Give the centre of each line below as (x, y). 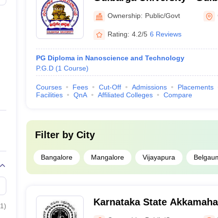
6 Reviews (165, 34)
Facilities (49, 95)
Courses (49, 87)
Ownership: (125, 15)
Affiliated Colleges (125, 95)
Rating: (118, 34)
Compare (178, 95)
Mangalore (107, 157)
